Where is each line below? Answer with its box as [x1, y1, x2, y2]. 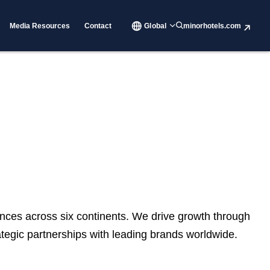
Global [144, 21, 166, 30]
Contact [84, 21, 112, 30]
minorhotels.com [183, 21, 241, 30]
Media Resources [10, 21, 71, 30]
